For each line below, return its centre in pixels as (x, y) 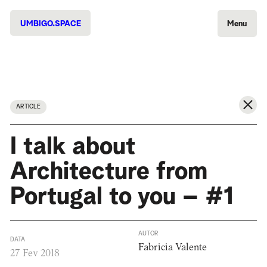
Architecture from (108, 172)
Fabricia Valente (173, 248)
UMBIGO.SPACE (50, 24)
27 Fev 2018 (35, 254)
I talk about (72, 147)
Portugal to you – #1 (122, 197)
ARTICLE (28, 107)
